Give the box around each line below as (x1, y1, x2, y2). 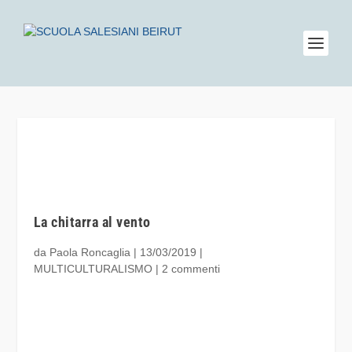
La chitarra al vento (33, 214, 151, 230)
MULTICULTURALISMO (33, 262, 152, 275)
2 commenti (161, 262, 220, 275)
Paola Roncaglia (49, 246, 130, 258)
